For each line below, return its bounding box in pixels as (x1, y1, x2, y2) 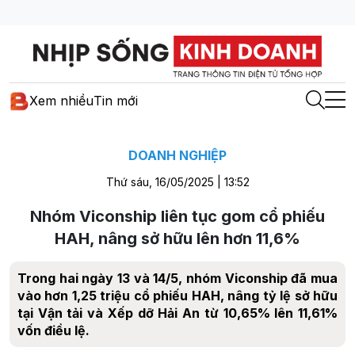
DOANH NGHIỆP (128, 147, 227, 163)
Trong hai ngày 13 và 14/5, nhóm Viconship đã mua (17, 269, 338, 286)
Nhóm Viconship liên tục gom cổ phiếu (30, 206, 325, 226)
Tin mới (94, 93, 138, 109)
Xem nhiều (29, 93, 94, 109)
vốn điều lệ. (17, 322, 90, 338)
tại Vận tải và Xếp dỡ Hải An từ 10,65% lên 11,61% (17, 304, 338, 321)
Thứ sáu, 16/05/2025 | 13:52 (105, 174, 250, 189)
